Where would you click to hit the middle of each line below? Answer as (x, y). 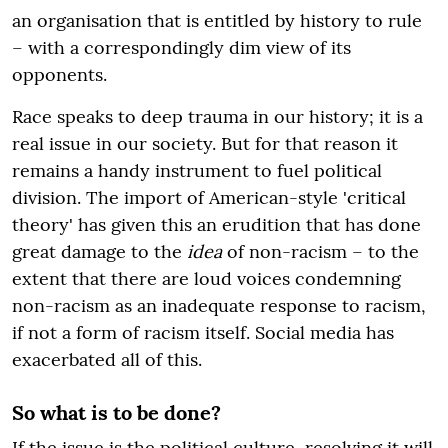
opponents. (59, 74)
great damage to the (99, 251)
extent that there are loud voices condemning (206, 278)
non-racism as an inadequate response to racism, (219, 305)
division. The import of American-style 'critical (209, 197)
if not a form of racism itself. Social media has (203, 332)
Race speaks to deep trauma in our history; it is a (217, 116)
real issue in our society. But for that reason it (205, 143)
